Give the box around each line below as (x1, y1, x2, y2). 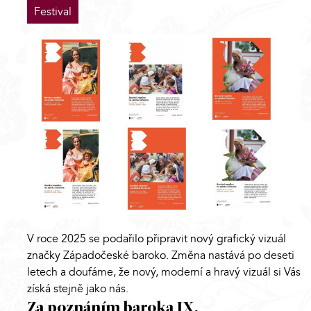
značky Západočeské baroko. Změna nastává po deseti (27, 248, 294, 264)
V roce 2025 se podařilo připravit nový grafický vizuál (27, 231, 286, 247)
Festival (34, 4, 72, 20)
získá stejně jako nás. (27, 281, 131, 297)
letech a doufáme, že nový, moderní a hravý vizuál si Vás (27, 264, 301, 280)
